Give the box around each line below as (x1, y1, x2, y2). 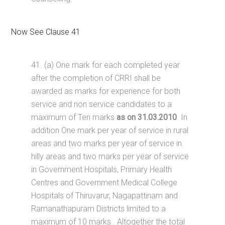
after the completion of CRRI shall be (31, 73, 161, 83)
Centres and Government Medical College (31, 178, 178, 187)
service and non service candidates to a (31, 99, 172, 109)
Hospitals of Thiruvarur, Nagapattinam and (31, 191, 178, 200)
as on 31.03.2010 (117, 113, 177, 122)
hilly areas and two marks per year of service (31, 152, 189, 161)
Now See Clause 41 (11, 27, 81, 37)
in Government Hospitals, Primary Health (31, 165, 172, 174)
